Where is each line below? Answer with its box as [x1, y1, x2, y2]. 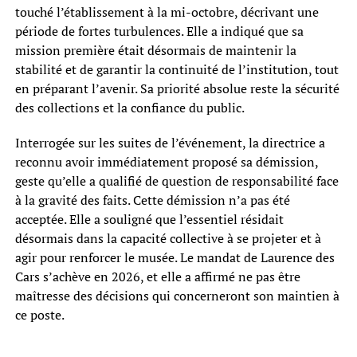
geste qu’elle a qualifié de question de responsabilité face [14, 172, 339, 190]
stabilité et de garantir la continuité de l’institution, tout [14, 61, 339, 79]
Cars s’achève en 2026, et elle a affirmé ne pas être [14, 268, 300, 286]
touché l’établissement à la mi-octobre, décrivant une [14, 3, 319, 22]
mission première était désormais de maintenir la [14, 41, 296, 60]
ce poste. [14, 306, 65, 324]
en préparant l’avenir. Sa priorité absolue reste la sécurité [14, 80, 339, 98]
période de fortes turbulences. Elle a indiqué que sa [14, 22, 304, 41]
